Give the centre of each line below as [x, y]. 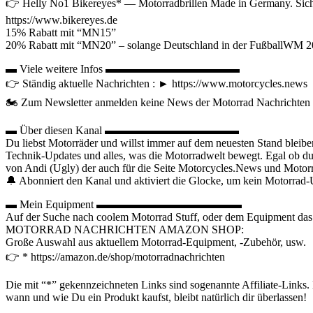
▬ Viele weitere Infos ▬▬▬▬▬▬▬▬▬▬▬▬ [123, 69]
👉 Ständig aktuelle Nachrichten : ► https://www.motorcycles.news [156, 84]
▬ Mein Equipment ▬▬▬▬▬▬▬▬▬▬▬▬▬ [124, 205]
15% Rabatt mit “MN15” [61, 33]
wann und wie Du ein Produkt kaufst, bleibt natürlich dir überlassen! [156, 298]
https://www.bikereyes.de [61, 20]
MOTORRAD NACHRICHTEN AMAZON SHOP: [125, 230]
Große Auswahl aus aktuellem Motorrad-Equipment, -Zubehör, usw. [156, 242]
